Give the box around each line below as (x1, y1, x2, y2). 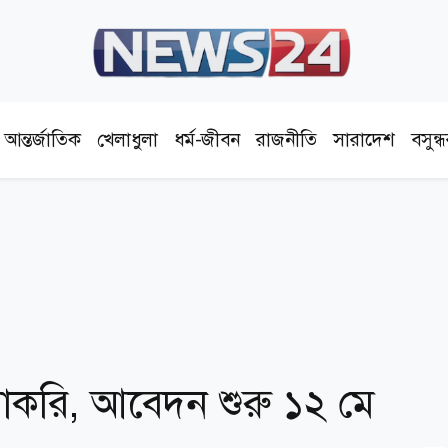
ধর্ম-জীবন (174, 127, 241, 152)
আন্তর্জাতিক (4, 127, 82, 152)
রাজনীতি (256, 127, 318, 152)
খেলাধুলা (97, 127, 159, 152)
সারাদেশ (333, 127, 396, 152)
